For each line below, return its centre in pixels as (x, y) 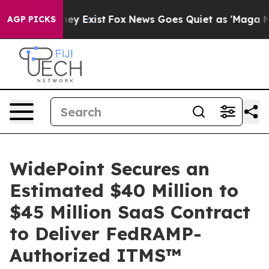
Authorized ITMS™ (95, 255)
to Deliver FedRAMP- (106, 234)
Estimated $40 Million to (124, 190)
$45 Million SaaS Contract (130, 212)
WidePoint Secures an (110, 169)
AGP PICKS (32, 19)
